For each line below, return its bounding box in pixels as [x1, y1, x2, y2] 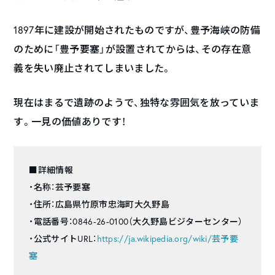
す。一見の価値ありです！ [14, 114, 126, 128]
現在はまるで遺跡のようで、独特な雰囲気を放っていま [14, 95, 260, 109]
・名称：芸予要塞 [29, 180, 90, 193]
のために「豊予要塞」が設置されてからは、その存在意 [14, 42, 252, 55]
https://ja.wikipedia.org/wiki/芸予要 [96, 232, 238, 244]
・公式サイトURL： [29, 232, 97, 244]
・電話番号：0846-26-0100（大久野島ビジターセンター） [29, 215, 243, 227]
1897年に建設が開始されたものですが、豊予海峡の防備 [14, 23, 261, 36]
